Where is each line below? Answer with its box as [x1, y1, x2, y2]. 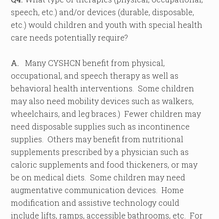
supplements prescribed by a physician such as [11, 147, 189, 157]
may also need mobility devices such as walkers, [11, 96, 194, 106]
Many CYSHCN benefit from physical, [19, 58, 165, 68]
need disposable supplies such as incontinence [11, 121, 190, 131]
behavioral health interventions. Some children [11, 83, 195, 93]
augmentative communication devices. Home [11, 185, 184, 195]
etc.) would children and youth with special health [11, 20, 203, 30]
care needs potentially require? [11, 32, 129, 43]
